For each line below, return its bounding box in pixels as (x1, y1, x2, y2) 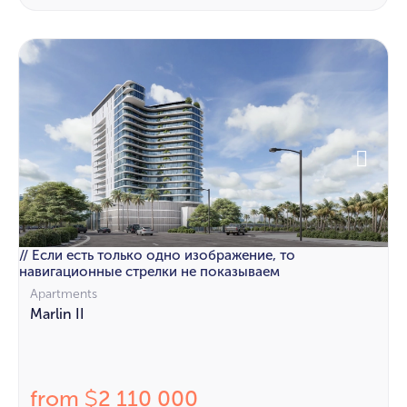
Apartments (30, 285, 97, 302)
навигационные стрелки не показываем (19, 263, 280, 280)
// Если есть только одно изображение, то (19, 246, 295, 263)
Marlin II (30, 304, 84, 323)
